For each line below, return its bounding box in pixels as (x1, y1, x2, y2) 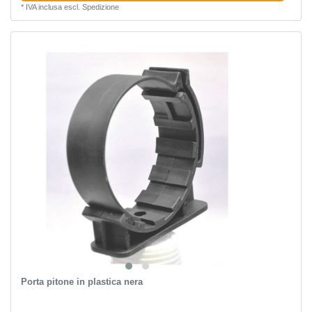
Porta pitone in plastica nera (20, 276, 143, 287)
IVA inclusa (25, 3, 62, 12)
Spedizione (81, 3, 119, 12)
